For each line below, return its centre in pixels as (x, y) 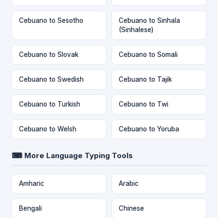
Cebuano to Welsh (48, 129)
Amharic (32, 183)
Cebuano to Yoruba (149, 129)
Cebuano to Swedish (51, 79)
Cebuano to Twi (144, 104)
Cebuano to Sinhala (149, 20)
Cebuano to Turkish (50, 104)
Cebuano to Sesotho (51, 20)
